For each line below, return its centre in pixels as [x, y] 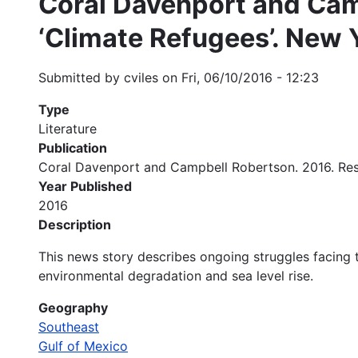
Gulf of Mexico [83, 346]
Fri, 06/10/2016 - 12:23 [250, 77]
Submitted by [81, 77]
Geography [73, 307]
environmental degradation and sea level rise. [176, 275]
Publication [73, 147]
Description [75, 224]
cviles [141, 77]
